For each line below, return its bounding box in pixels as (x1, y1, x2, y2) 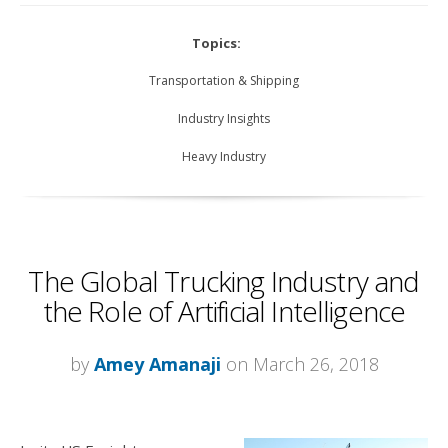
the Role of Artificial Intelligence (42, 292, 406, 331)
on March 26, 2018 (220, 352, 379, 377)
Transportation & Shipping (149, 72, 299, 90)
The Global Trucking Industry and (28, 262, 420, 301)
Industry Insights (178, 110, 270, 128)
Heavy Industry (182, 148, 266, 166)
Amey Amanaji (93, 352, 221, 377)
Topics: (192, 34, 241, 53)
